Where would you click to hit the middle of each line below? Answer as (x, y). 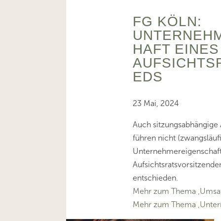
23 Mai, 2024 (156, 103)
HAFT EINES (176, 49)
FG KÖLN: (167, 21)
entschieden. (155, 178)
